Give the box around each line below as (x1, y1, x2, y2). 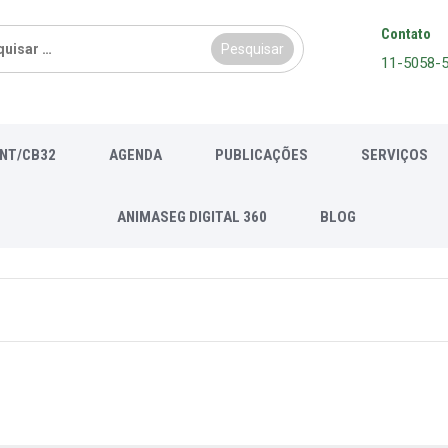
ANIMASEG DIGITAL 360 (117, 207, 267, 226)
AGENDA (108, 145, 162, 164)
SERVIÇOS (360, 145, 428, 164)
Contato (381, 25, 431, 43)
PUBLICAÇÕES (214, 145, 308, 164)
